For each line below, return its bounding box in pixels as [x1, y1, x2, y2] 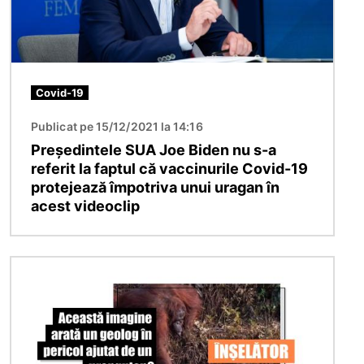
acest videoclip [31, 197, 140, 215]
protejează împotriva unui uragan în [31, 179, 279, 197]
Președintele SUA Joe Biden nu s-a [31, 141, 276, 159]
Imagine [11, 258, 61, 275]
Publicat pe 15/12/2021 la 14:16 [31, 119, 203, 134]
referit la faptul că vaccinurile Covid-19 [31, 160, 308, 178]
